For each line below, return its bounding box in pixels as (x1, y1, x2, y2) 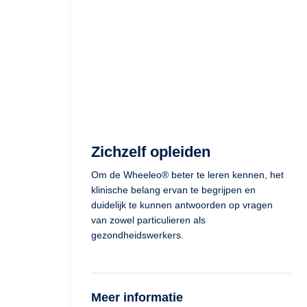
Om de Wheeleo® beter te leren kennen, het (91, 169, 284, 180)
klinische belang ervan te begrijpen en (91, 184, 256, 195)
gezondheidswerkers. (91, 230, 184, 241)
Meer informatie (91, 290, 183, 305)
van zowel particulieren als (91, 214, 206, 225)
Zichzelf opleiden (91, 143, 210, 160)
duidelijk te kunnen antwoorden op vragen (91, 199, 273, 210)
